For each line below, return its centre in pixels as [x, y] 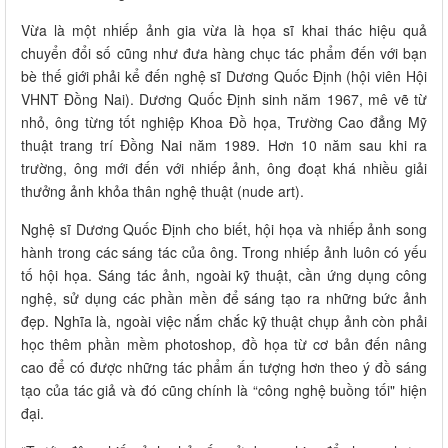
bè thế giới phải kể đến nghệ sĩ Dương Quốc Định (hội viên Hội [224, 75]
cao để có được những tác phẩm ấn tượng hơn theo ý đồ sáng [224, 366]
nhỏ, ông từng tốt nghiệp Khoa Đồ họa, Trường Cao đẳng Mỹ [224, 121]
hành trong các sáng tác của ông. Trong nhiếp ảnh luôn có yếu [224, 251]
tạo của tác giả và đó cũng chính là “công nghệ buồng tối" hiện [224, 389]
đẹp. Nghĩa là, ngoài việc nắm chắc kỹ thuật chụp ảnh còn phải [224, 320]
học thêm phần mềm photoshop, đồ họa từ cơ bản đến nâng [224, 343]
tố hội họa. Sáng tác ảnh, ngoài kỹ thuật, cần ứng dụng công [224, 274]
